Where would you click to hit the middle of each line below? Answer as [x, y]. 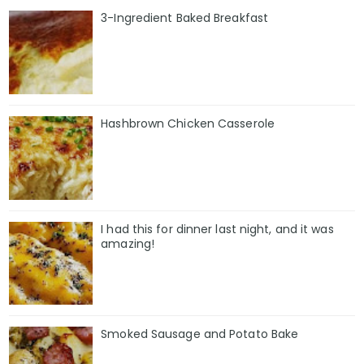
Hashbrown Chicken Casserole [188, 123]
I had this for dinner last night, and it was [217, 229]
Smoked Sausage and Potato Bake [200, 334]
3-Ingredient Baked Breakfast [185, 17]
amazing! [128, 243]
